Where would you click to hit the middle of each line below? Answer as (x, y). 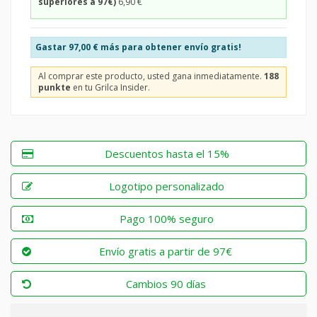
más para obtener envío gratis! (170, 47)
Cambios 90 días (166, 283)
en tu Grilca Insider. (110, 87)
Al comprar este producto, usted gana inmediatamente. (151, 76)
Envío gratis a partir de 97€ (166, 251)
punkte (54, 87)
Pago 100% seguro (167, 218)
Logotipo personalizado (166, 186)
